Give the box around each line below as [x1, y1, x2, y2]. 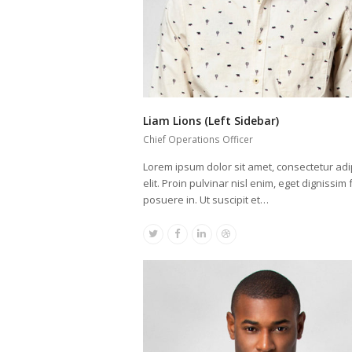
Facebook [176, 230, 223, 245]
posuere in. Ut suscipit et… [143, 192, 269, 207]
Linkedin [200, 230, 241, 245]
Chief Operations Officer [143, 132, 253, 146]
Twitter [152, 230, 185, 245]
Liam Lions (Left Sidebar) [143, 112, 279, 128]
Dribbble [225, 230, 266, 245]
